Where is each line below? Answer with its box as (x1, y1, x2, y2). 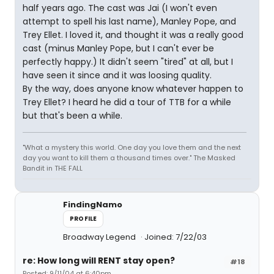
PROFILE (70, 214, 97, 223)
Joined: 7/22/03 (144, 231, 207, 243)
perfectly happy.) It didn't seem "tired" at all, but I (23, 56, 233, 68)
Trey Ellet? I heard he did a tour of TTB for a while (23, 96, 231, 108)
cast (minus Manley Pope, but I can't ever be (23, 42, 214, 54)
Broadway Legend (63, 231, 138, 243)
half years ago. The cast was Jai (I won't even (23, 2, 217, 14)
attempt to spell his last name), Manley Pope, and (23, 15, 236, 28)
